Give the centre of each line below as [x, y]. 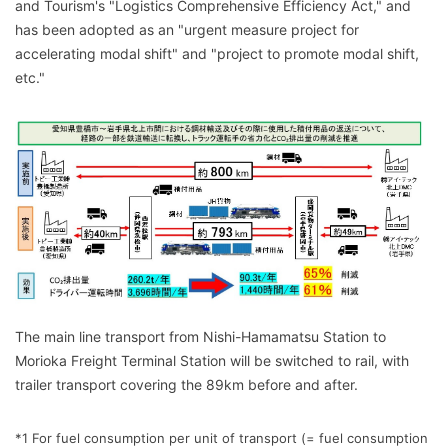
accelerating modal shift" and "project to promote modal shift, [217, 53]
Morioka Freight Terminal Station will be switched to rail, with [212, 360]
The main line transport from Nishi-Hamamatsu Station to [200, 336]
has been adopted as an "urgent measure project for [187, 29]
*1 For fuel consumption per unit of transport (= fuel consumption [221, 437]
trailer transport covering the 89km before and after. [186, 384]
